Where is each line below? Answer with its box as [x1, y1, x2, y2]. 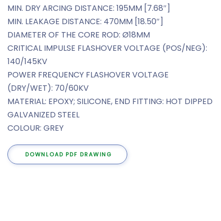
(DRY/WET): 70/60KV [7, 82, 89, 94]
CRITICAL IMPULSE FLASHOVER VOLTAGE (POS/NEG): [7, 42, 207, 54]
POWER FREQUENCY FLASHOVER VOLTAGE [7, 69, 169, 81]
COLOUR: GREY [7, 122, 64, 134]
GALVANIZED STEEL [7, 109, 79, 121]
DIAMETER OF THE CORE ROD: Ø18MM [7, 29, 150, 41]
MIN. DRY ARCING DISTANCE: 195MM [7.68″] [7, 2, 170, 14]
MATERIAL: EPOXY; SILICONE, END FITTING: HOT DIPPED [7, 96, 213, 108]
